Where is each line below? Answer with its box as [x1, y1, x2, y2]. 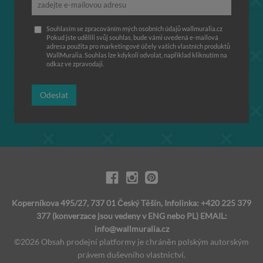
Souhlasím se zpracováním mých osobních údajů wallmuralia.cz [46, 25, 222, 32]
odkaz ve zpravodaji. [46, 60, 104, 68]
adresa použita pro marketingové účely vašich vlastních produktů [46, 42, 230, 50]
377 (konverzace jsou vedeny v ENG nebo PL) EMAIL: [36, 211, 227, 221]
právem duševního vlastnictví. [77, 249, 186, 259]
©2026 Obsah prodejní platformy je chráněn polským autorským [14, 237, 249, 247]
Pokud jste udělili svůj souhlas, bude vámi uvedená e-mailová [46, 33, 218, 41]
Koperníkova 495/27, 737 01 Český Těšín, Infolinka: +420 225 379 [12, 198, 251, 208]
